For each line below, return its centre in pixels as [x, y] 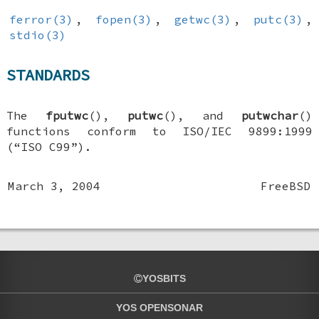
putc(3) [278, 20]
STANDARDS [48, 75]
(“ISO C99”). [49, 146]
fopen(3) [124, 20]
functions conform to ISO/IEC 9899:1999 [159, 131]
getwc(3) [203, 20]
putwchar [270, 115]
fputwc [67, 115]
